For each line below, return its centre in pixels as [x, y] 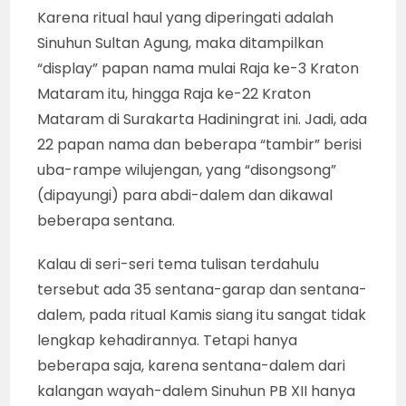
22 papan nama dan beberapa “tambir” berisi [200, 144]
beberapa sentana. [106, 220]
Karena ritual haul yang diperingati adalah [186, 17]
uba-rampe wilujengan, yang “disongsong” [187, 169]
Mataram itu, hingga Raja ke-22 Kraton [174, 93]
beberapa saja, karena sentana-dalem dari [192, 365]
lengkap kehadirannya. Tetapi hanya [168, 340]
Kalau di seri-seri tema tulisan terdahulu [179, 264]
